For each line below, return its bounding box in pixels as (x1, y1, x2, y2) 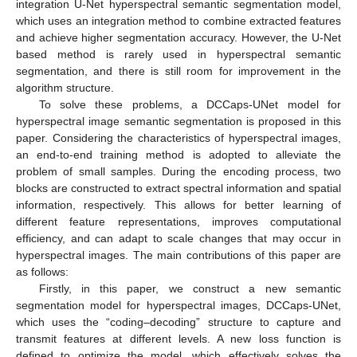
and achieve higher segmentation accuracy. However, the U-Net (16, 30, 341, 44)
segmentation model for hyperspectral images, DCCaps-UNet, (16, 298, 341, 312)
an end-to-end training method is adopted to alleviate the (16, 147, 341, 161)
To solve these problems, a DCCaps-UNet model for (38, 97, 341, 111)
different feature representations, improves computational (16, 214, 341, 228)
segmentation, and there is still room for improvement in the (16, 64, 341, 77)
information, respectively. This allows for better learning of (16, 198, 341, 211)
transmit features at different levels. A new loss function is (16, 331, 341, 345)
